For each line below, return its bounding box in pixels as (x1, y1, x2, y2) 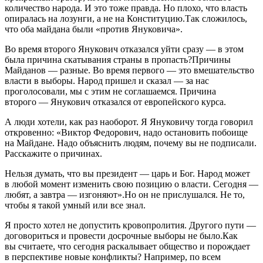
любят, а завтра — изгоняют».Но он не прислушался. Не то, (5, 189, 245, 200)
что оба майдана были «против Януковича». (5, 23, 183, 34)
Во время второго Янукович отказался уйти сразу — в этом (5, 43, 244, 54)
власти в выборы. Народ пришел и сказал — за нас (5, 75, 209, 86)
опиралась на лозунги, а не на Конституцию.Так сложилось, (5, 13, 247, 23)
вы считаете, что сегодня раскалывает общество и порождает (5, 241, 250, 251)
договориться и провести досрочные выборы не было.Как (5, 230, 238, 241)
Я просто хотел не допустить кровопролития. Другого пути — (5, 220, 256, 230)
